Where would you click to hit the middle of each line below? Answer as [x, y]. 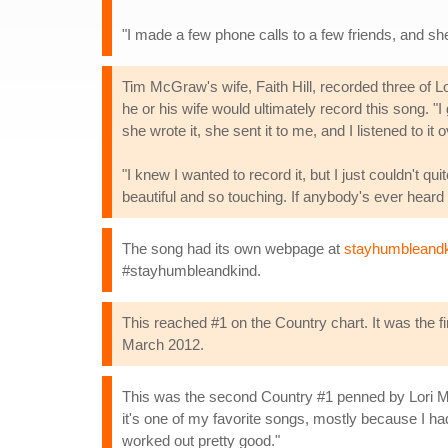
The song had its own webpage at [233, 248]
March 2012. [163, 344]
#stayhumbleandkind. [191, 270]
